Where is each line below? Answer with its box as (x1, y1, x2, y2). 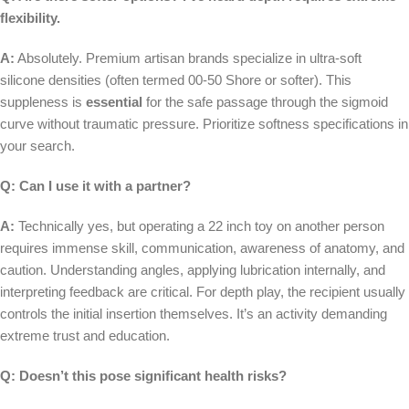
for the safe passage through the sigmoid (142, 94, 388, 110)
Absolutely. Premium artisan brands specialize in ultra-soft (15, 50, 362, 67)
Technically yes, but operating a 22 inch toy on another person (15, 218, 384, 235)
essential (86, 94, 142, 110)
